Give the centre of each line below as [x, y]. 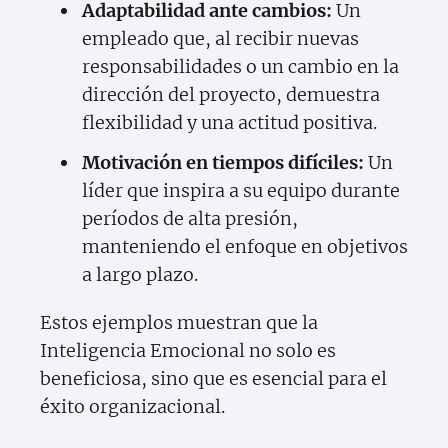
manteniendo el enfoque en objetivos [245, 247]
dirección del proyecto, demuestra [231, 95]
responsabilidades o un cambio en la [240, 67]
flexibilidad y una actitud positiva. [229, 123]
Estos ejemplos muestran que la [179, 323]
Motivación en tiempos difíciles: [223, 163]
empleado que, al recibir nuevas [220, 39]
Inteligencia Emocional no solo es [188, 351]
